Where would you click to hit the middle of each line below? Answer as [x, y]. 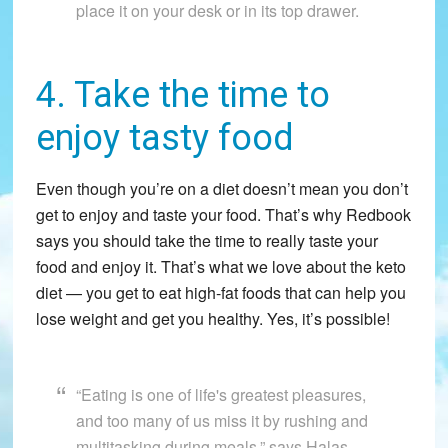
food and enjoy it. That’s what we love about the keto [220, 267]
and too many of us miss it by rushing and [221, 421]
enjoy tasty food [164, 138]
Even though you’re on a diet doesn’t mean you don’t [221, 189]
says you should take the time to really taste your [206, 241]
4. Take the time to [182, 95]
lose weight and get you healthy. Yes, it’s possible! [212, 319]
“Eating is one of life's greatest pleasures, [220, 395]
